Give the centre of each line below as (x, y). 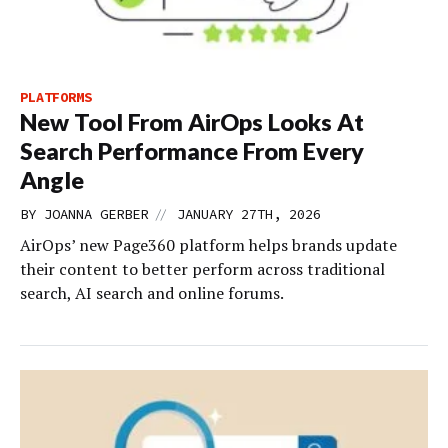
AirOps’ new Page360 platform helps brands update (208, 245)
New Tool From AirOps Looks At (192, 122)
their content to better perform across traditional (202, 269)
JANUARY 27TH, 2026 (249, 214)
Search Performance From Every (192, 151)
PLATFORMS (56, 97)
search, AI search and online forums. (152, 293)
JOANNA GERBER (96, 214)
